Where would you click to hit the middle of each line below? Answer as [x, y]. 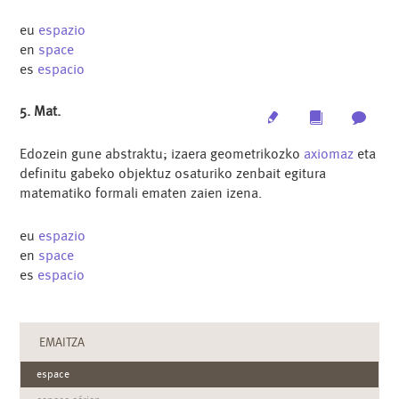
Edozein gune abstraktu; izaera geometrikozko [162, 154]
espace [53, 374]
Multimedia [354, 117]
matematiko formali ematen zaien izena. [141, 193]
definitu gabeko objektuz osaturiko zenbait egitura [173, 174]
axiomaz [329, 154]
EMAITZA [62, 342]
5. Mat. [41, 111]
